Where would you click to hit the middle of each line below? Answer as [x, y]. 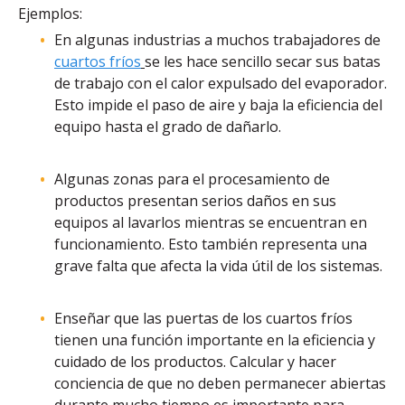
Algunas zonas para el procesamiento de [192, 179]
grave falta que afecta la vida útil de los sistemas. [218, 266]
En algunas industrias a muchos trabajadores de [217, 40]
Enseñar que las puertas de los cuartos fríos [203, 319]
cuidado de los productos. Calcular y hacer [195, 362]
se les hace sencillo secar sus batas [263, 62]
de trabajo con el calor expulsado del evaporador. [221, 84]
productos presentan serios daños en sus [195, 201]
